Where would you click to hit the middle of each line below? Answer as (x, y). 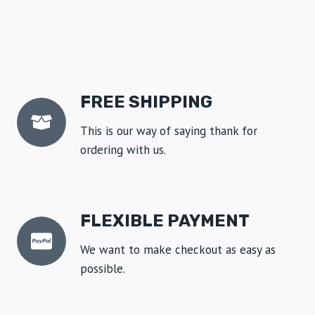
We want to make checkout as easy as (178, 249)
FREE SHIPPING (146, 102)
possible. (103, 268)
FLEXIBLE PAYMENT (165, 220)
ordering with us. (123, 149)
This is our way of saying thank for (169, 130)
